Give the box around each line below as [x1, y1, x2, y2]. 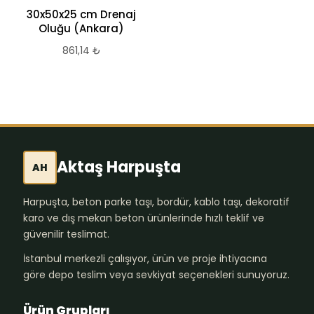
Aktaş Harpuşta [57, 156, 181, 178]
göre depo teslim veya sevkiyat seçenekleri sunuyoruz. [23, 268, 289, 282]
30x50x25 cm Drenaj [27, 7, 136, 22]
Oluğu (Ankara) [39, 21, 124, 36]
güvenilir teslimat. [23, 227, 109, 241]
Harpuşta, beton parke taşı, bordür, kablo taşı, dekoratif [23, 195, 289, 209]
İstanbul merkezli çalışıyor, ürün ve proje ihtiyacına [23, 252, 267, 266]
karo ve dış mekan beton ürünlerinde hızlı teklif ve [23, 211, 264, 225]
